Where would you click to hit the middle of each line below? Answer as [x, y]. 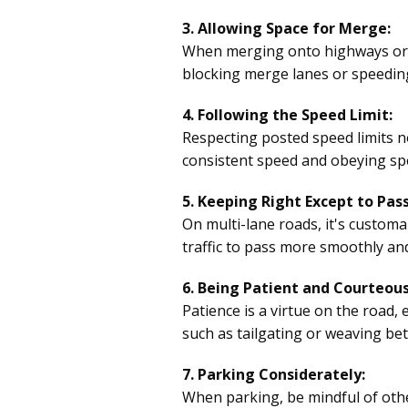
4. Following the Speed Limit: [287, 114]
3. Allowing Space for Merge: [286, 28]
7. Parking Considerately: [274, 374]
